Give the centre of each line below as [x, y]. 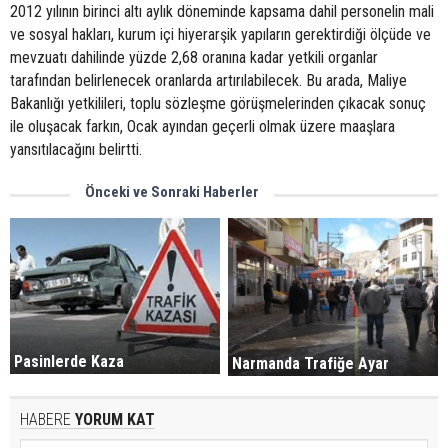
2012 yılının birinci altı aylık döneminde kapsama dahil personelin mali [222, 11]
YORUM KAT [113, 419]
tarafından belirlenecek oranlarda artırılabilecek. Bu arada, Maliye [208, 80]
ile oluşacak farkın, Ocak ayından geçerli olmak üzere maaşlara [202, 126]
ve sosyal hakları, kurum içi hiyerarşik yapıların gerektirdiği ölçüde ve [220, 34]
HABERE [45, 419]
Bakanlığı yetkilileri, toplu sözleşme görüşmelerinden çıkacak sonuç [218, 103]
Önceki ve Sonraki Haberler [172, 192]
